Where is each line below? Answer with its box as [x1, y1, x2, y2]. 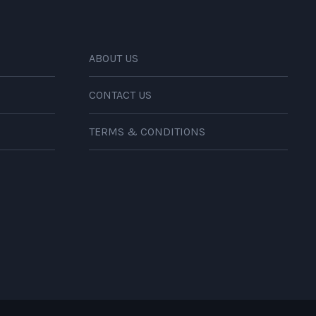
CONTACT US [89, 87, 152, 102]
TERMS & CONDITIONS [89, 124, 206, 138]
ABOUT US [89, 51, 139, 65]
